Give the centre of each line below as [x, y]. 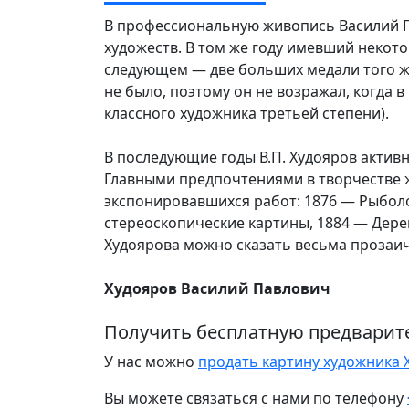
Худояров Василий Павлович [217, 288]
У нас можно [151, 362]
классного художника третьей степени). [246, 113]
